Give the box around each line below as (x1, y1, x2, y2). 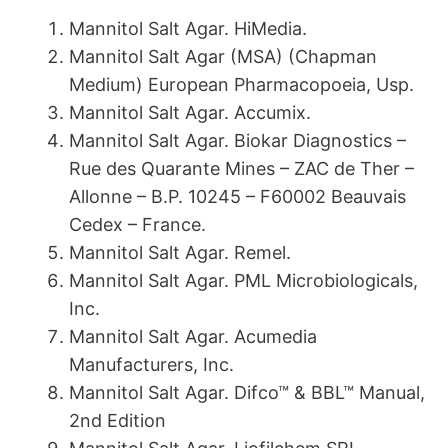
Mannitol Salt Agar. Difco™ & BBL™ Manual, (69, 382, 425, 404)
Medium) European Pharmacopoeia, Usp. (69, 74, 414, 96)
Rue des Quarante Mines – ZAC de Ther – (69, 158, 414, 180)
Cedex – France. (69, 214, 206, 236)
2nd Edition (69, 410, 166, 432)
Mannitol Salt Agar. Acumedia (69, 326, 317, 348)
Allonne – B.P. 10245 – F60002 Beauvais (69, 186, 406, 208)
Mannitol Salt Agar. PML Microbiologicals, (69, 270, 418, 292)
